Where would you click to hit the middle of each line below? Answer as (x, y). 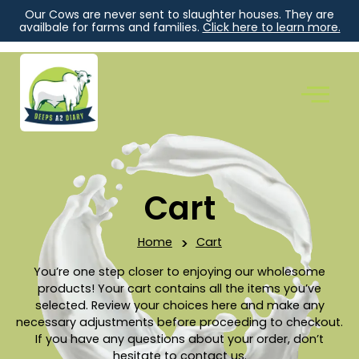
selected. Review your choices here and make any (179, 306)
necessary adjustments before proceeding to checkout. (179, 323)
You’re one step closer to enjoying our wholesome (179, 272)
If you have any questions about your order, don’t (179, 339)
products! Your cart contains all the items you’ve (179, 289)
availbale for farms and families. (111, 27)
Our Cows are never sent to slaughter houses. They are (179, 14)
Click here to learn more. (271, 27)
